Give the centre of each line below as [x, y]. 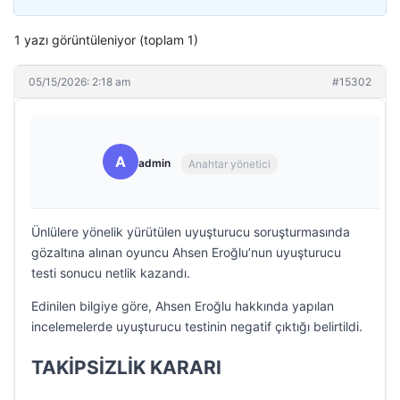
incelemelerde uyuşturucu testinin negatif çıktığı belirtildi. [197, 326]
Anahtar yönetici [229, 163]
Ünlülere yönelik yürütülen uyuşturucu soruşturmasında [191, 232]
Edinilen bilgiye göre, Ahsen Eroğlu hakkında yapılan [183, 306]
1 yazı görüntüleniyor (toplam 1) [106, 40]
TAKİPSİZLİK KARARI [126, 367]
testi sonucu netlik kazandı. [111, 273]
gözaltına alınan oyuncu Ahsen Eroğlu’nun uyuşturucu [186, 252]
